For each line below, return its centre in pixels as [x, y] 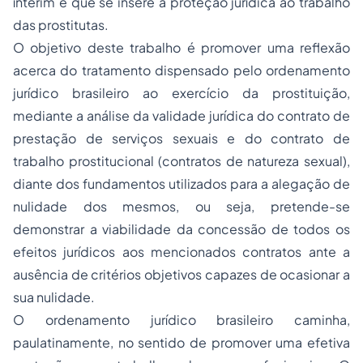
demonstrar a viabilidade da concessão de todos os [181, 229]
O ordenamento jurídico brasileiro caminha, [181, 320]
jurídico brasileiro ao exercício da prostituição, [181, 93]
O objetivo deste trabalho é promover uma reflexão [181, 47]
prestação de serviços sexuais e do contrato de [181, 138]
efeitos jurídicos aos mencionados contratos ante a [181, 252]
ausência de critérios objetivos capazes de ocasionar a [181, 274]
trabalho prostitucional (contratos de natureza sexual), [181, 161]
